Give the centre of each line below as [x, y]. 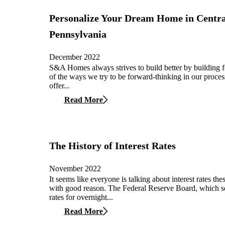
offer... [60, 85]
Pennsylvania [78, 34]
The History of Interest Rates [113, 146]
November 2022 [75, 168]
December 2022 [75, 57]
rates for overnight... [81, 197]
